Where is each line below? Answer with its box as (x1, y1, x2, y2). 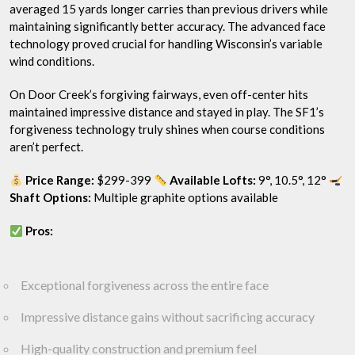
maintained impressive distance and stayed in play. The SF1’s (10, 105, 324, 119)
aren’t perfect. (10, 139, 83, 154)
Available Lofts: (167, 173, 257, 187)
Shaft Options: (10, 190, 91, 204)
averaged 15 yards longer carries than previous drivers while (10, 2, 328, 16)
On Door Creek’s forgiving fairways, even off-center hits (10, 87, 308, 101)
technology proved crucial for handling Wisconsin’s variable (10, 36, 323, 51)
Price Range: (23, 173, 95, 187)
